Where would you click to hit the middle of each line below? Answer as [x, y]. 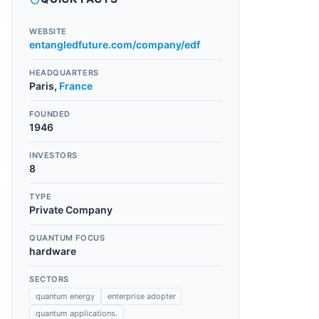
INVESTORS [53, 155]
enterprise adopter [142, 296]
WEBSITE [48, 31]
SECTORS [49, 279]
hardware [53, 251]
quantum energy [65, 296]
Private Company [71, 210]
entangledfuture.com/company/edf [115, 45]
